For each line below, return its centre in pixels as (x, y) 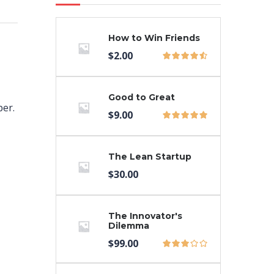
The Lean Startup (150, 157)
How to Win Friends (154, 38)
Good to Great (142, 98)
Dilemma (129, 226)
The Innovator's (145, 216)
